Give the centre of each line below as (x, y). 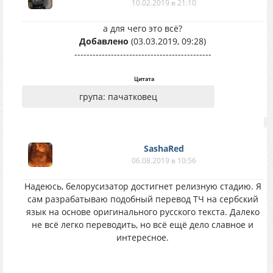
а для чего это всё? (143, 28)
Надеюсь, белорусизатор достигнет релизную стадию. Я (143, 186)
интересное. (143, 237)
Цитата (144, 79)
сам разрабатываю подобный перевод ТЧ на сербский (143, 199)
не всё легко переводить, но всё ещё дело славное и (143, 225)
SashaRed (164, 148)
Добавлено (104, 41)
